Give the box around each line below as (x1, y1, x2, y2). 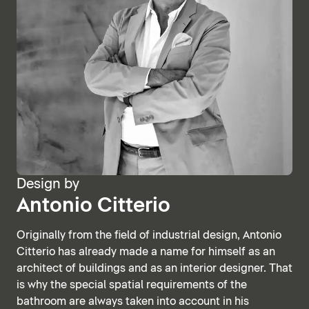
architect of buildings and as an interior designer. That (17, 262, 292, 274)
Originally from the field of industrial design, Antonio (17, 229, 281, 241)
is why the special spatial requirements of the (17, 279, 247, 290)
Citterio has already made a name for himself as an (17, 246, 275, 257)
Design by (17, 177, 79, 191)
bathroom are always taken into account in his (17, 295, 249, 307)
